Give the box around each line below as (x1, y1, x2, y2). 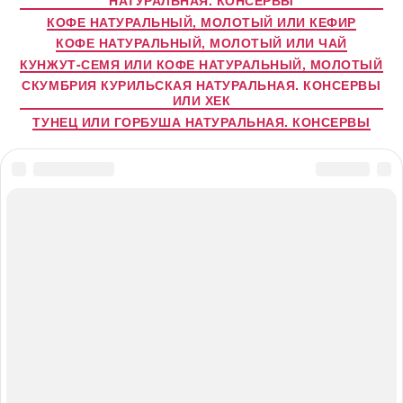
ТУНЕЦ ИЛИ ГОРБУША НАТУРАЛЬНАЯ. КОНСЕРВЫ (32, 112, 371, 130)
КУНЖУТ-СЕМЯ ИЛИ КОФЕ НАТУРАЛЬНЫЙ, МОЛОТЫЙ (20, 54, 383, 73)
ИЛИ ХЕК (172, 91, 231, 110)
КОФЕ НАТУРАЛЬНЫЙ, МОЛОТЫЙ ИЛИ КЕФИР (47, 12, 356, 31)
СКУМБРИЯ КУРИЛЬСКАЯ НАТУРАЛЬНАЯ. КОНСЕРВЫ (22, 76, 381, 94)
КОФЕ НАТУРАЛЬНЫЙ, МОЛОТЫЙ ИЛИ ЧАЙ (56, 33, 347, 52)
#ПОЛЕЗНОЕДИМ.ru (67, 220, 204, 242)
